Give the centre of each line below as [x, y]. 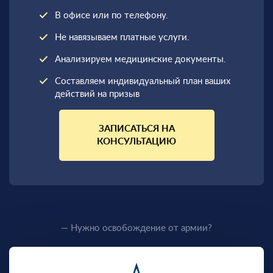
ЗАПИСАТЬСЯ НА [136, 129]
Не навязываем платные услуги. [122, 37]
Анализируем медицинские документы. [140, 59]
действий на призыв [97, 94]
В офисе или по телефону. [112, 16]
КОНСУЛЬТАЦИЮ [136, 142]
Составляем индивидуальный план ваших [143, 81]
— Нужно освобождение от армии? [136, 228]
